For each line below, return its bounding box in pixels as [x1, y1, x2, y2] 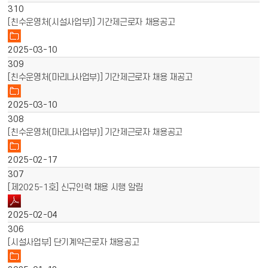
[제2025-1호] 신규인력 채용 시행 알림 [8, 182, 144, 193]
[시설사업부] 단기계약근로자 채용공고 [8, 237, 139, 248]
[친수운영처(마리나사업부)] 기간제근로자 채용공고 [8, 127, 182, 138]
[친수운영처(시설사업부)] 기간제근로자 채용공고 [8, 17, 175, 28]
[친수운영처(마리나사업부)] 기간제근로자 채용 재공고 [8, 72, 193, 83]
